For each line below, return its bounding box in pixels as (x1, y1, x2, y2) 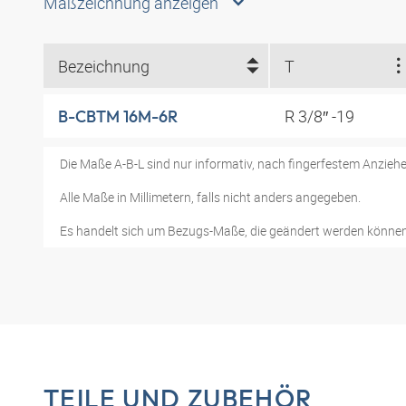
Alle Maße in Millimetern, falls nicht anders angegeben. (59, 188, 361, 207)
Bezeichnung (58, 54, 150, 77)
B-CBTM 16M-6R (58, 105, 178, 127)
